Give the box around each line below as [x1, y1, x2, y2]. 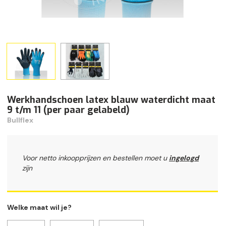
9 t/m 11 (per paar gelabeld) [7, 104, 130, 117]
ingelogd [169, 153, 199, 163]
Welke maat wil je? [7, 203, 72, 212]
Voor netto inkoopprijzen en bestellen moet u [22, 153, 169, 163]
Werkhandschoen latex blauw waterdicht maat [7, 94, 215, 106]
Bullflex [7, 116, 33, 125]
